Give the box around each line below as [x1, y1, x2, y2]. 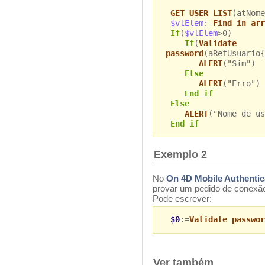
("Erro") [222, 78, 260, 88]
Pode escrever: [153, 193, 212, 203]
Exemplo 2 [154, 148, 208, 161]
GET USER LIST [170, 8, 232, 18]
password [165, 48, 203, 58]
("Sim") [222, 58, 256, 68]
